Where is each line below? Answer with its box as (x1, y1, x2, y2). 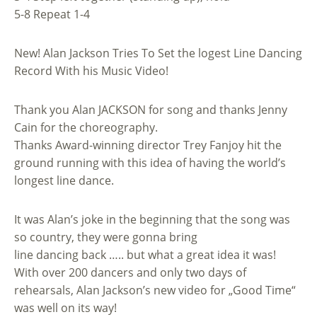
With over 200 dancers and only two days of (14, 264, 246, 280)
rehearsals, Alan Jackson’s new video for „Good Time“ (14, 282, 296, 298)
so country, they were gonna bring (14, 229, 197, 245)
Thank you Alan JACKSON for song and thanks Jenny (14, 101, 287, 117)
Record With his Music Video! (14, 62, 168, 79)
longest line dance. (14, 172, 114, 188)
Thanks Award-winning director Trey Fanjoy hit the (14, 137, 282, 153)
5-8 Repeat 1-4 (14, 6, 90, 22)
